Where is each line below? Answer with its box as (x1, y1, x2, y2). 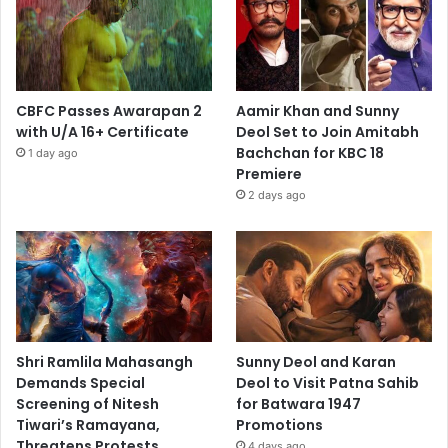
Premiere (236, 164, 303, 185)
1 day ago (28, 146, 78, 161)
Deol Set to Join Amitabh (236, 122, 420, 143)
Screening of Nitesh (16, 393, 159, 414)
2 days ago (248, 188, 307, 203)
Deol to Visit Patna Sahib (236, 372, 420, 393)
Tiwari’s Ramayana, (16, 414, 160, 435)
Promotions (236, 414, 324, 435)
